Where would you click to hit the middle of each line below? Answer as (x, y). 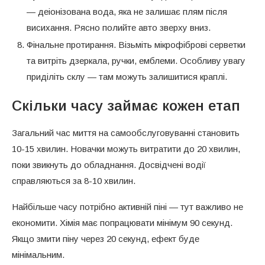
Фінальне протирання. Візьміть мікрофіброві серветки (136, 44)
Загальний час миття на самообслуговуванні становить (126, 132)
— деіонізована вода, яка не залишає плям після (127, 11)
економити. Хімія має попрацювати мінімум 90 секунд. (122, 222)
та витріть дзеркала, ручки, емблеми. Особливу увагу (136, 60)
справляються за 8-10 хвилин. (74, 180)
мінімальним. (38, 254)
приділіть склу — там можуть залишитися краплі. (127, 76)
